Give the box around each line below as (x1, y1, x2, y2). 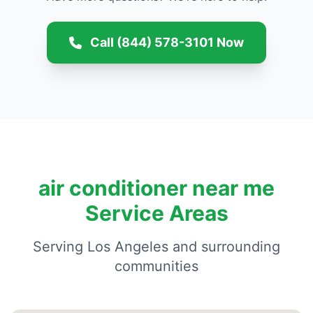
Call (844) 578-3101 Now (90, 35, 244, 50)
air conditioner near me (38, 175, 275, 201)
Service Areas (85, 201, 228, 226)
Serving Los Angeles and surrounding (33, 238, 280, 255)
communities (115, 258, 198, 275)
